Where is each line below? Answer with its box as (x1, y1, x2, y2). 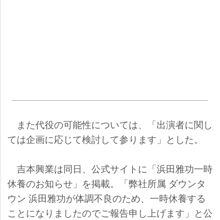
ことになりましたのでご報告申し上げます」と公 (7, 205, 213, 219)
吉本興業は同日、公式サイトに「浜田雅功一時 (7, 161, 213, 175)
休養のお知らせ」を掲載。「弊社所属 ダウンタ (7, 176, 206, 190)
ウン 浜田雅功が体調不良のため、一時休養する (7, 191, 206, 204)
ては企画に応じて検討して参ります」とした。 (7, 132, 203, 145)
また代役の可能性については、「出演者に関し (7, 117, 213, 131)
